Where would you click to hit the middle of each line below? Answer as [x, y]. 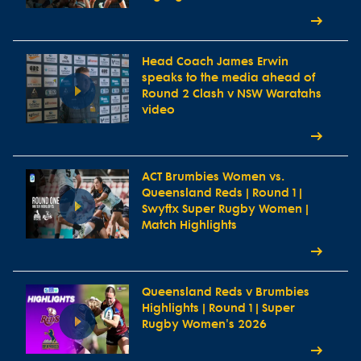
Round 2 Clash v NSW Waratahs [232, 94]
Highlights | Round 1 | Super [218, 309]
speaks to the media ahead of [228, 78]
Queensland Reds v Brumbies [226, 293]
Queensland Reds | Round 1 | [222, 193]
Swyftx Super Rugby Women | [225, 210]
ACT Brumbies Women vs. [213, 177]
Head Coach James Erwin [215, 62]
